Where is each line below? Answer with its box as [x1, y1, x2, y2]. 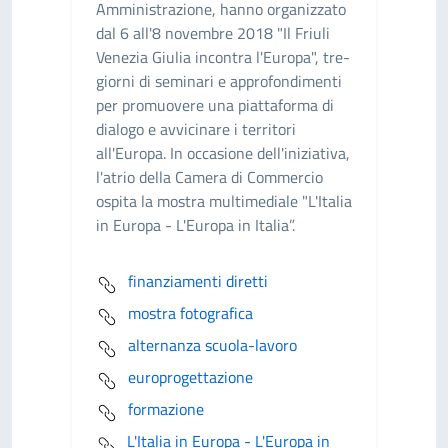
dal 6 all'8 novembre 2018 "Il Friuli [96, 21, 330, 45]
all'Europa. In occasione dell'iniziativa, [96, 141, 350, 165]
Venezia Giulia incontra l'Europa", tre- [96, 45, 350, 69]
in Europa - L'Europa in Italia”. [96, 213, 295, 237]
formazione [128, 397, 204, 421]
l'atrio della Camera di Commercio [96, 165, 323, 189]
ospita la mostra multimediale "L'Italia [96, 189, 352, 213]
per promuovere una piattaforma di [96, 93, 334, 117]
